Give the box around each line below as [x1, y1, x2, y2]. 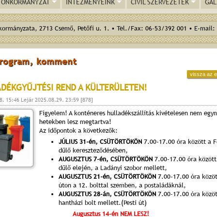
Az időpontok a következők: [39, 127, 118, 134]
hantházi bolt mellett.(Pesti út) [59, 199, 147, 206]
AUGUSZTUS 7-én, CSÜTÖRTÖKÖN [59, 155, 153, 163]
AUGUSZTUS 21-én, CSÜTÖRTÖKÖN [59, 173, 156, 180]
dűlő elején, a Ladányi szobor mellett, [59, 164, 167, 171]
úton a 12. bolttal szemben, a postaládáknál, [59, 182, 186, 189]
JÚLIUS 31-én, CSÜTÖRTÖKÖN [59, 138, 142, 145]
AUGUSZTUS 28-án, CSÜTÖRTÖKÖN [59, 190, 156, 198]
